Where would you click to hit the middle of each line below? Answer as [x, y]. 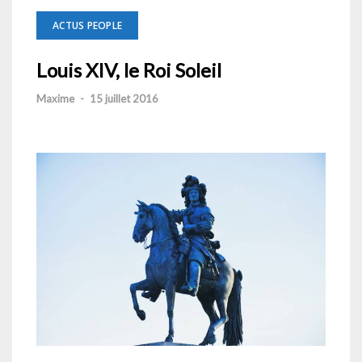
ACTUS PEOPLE [87, 25]
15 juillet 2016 [124, 99]
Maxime [55, 99]
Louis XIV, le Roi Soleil [129, 70]
